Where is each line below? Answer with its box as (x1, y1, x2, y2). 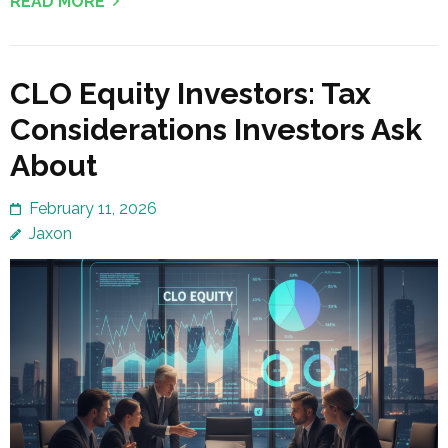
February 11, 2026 (29, 199, 157, 219)
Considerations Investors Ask (10, 112, 422, 148)
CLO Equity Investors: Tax (10, 76, 371, 112)
